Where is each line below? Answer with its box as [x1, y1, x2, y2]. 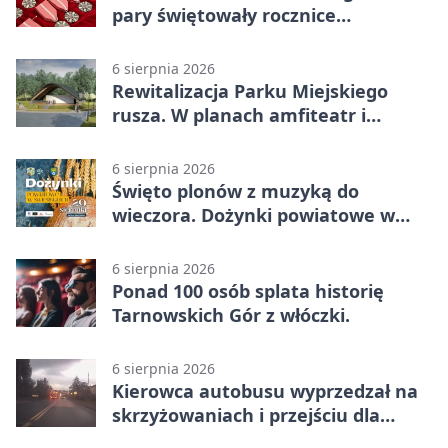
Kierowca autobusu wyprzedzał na [112, 379, 418, 404]
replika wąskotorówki [112, 127, 305, 152]
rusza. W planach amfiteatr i [112, 103, 366, 128]
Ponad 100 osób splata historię [112, 279, 384, 304]
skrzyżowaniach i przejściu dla [112, 403, 380, 428]
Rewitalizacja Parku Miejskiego [112, 79, 388, 104]
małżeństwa [112, 27, 221, 52]
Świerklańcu [112, 227, 221, 252]
